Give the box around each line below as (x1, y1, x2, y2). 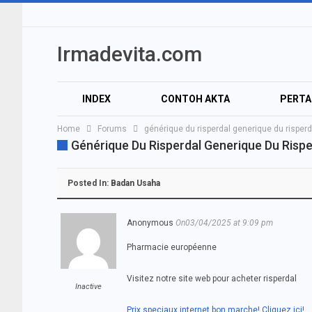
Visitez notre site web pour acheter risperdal (127, 274, 297, 283)
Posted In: (68, 178, 111, 188)
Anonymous (127, 218, 173, 228)
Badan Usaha (111, 178, 160, 188)
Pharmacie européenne (127, 242, 217, 252)
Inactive (75, 282, 102, 291)
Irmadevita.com (57, 42, 202, 66)
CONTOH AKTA (161, 93, 230, 104)
